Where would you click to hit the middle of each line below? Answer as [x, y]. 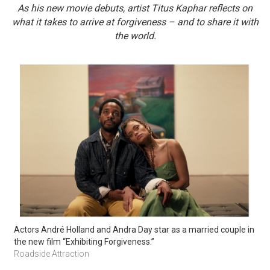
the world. [135, 36]
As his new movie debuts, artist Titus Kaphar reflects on [135, 8]
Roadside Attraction [53, 253]
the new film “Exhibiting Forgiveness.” [85, 241]
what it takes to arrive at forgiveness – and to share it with [135, 22]
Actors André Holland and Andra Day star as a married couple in [134, 229]
